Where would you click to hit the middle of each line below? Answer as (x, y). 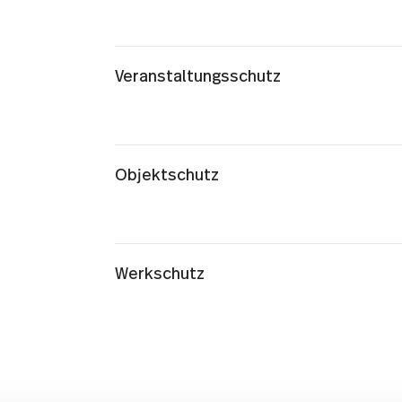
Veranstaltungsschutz (197, 77)
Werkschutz (159, 275)
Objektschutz (166, 176)
